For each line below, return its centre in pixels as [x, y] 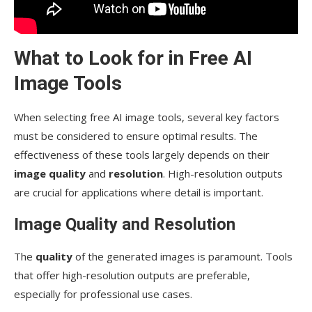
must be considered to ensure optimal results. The [136, 136]
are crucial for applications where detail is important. [139, 193]
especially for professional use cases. [103, 294]
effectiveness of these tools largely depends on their [142, 155]
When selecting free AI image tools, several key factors [147, 117]
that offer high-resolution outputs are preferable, [132, 275]
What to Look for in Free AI [133, 58]
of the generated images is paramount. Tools [182, 257]
